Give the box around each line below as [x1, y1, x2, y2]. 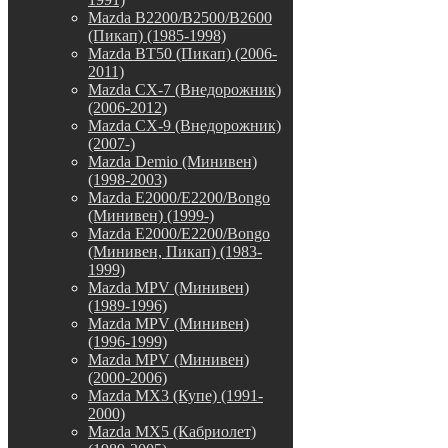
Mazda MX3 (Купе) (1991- [88, 386, 263, 404]
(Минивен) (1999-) [88, 206, 214, 224]
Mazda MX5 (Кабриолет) [88, 422, 256, 440]
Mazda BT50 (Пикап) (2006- [88, 44, 277, 62]
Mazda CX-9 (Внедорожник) [88, 116, 281, 134]
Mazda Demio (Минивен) [88, 152, 257, 170]
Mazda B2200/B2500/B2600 [88, 8, 272, 26]
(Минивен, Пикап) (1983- [88, 242, 262, 260]
